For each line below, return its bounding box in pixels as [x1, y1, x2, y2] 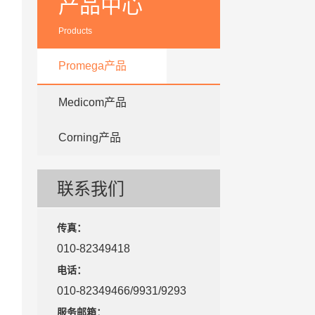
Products [58, 26, 92, 36]
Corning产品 [58, 131, 121, 143]
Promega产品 [58, 60, 127, 72]
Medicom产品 [58, 96, 127, 108]
